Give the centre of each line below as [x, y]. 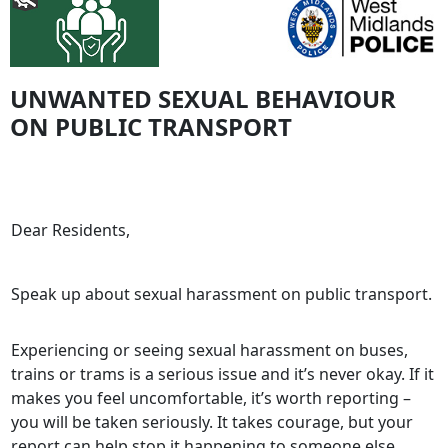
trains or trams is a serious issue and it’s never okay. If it [222, 374]
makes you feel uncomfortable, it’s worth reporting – [211, 398]
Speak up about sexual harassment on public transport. [221, 294]
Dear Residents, [70, 230]
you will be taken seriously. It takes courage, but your [212, 422]
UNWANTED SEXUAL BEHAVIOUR [203, 98]
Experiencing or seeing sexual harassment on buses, [209, 350]
